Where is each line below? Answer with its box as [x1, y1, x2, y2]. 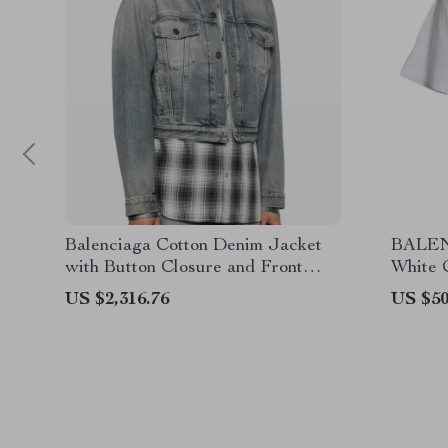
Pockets [65, 281, 127, 299]
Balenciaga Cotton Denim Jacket [65, 237, 322, 255]
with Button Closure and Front [65, 259, 303, 277]
